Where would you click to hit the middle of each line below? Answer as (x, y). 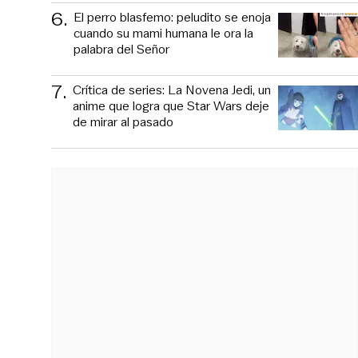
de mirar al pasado (123, 121)
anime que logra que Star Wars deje (171, 105)
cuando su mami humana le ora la (163, 33)
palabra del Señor (121, 49)
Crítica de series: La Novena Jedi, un (172, 89)
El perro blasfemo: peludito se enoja (172, 17)
